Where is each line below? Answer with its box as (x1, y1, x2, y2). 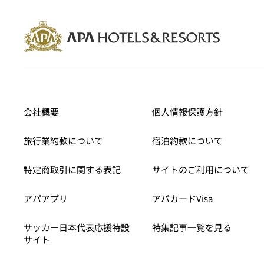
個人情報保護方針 (151, 105, 223, 118)
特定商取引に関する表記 (24, 163, 121, 176)
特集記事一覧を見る (151, 221, 232, 233)
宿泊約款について (151, 134, 223, 147)
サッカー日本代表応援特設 (24, 221, 130, 233)
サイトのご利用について (151, 163, 249, 176)
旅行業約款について (24, 134, 104, 147)
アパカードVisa (151, 192, 213, 204)
